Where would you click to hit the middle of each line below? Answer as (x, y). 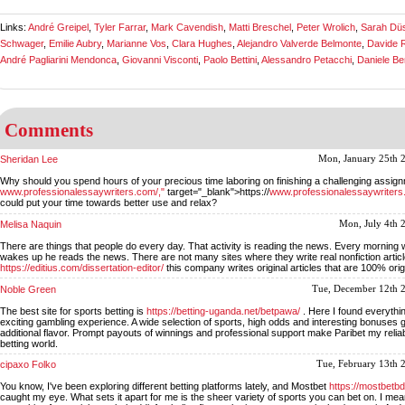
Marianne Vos (137, 44)
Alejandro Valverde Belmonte (299, 44)
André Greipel (58, 28)
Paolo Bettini (230, 60)
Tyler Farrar (120, 28)
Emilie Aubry (75, 44)
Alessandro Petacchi (306, 60)
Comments (49, 131)
